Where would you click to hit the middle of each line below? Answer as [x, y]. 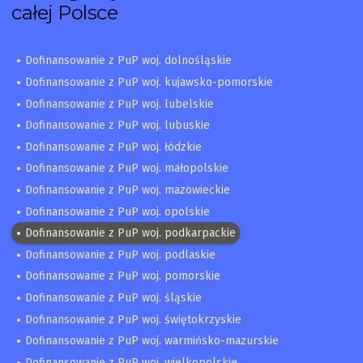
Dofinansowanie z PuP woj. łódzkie [113, 147]
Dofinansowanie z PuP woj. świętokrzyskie [133, 319]
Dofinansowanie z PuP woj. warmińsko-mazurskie [152, 341]
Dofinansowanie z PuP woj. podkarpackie [130, 233]
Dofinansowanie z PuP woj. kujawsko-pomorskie [149, 82]
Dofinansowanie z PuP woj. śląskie [113, 297]
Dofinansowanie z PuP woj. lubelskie [119, 104]
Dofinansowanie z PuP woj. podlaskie [120, 254]
